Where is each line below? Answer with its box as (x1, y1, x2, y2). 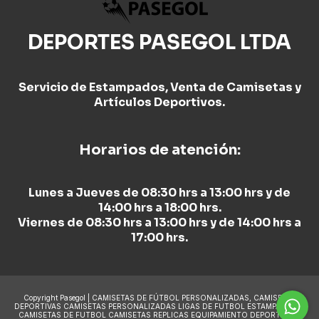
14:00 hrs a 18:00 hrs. (98, 199, 221, 215)
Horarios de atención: (78, 140, 241, 159)
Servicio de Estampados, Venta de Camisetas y (18, 80, 301, 95)
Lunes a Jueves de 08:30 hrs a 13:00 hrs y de (28, 184, 291, 200)
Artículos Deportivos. (94, 95, 225, 110)
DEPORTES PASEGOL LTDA (28, 29, 291, 55)
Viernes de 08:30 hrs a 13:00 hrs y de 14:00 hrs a (18, 214, 301, 230)
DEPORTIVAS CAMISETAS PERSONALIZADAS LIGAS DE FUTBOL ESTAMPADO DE (14, 301, 305, 310)
